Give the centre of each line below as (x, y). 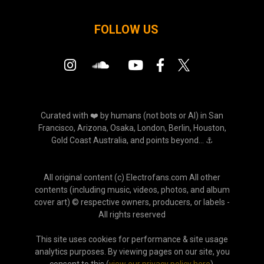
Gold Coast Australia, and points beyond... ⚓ (132, 141)
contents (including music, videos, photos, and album (132, 190)
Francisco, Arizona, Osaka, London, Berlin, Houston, (132, 128)
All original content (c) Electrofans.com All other (132, 178)
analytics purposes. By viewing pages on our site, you (132, 252)
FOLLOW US (126, 30)
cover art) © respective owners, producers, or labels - (132, 202)
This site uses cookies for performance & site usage (132, 240)
